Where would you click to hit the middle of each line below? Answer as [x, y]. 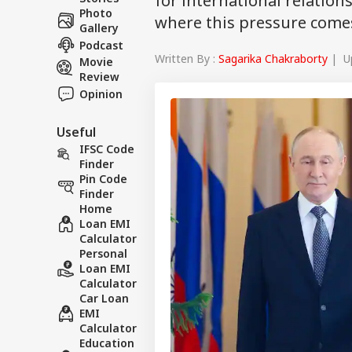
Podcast [101, 45]
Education [107, 343]
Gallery [99, 28]
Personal [103, 253]
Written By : [187, 58]
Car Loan [104, 298]
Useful [76, 132]
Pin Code [103, 179]
